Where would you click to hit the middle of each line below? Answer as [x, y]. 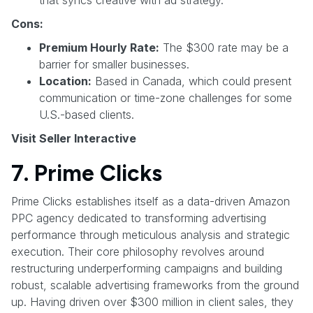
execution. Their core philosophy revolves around [138, 251]
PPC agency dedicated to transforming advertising [139, 218]
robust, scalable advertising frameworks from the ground [155, 285]
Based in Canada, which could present [191, 81]
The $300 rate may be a [224, 47]
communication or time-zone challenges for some [166, 97]
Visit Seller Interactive [74, 138]
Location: [65, 81]
